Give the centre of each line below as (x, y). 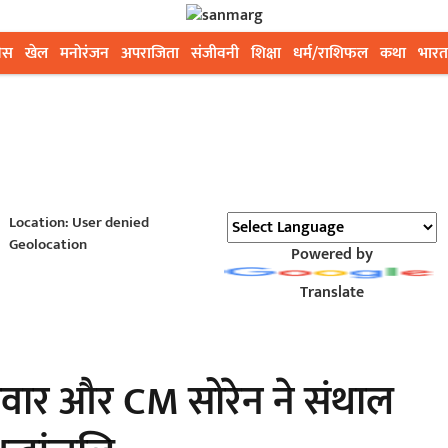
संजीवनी (215, 53)
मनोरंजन (84, 53)
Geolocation (47, 244)
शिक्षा (266, 53)
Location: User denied (78, 222)
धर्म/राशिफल (330, 53)
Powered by (331, 254)
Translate (331, 292)
